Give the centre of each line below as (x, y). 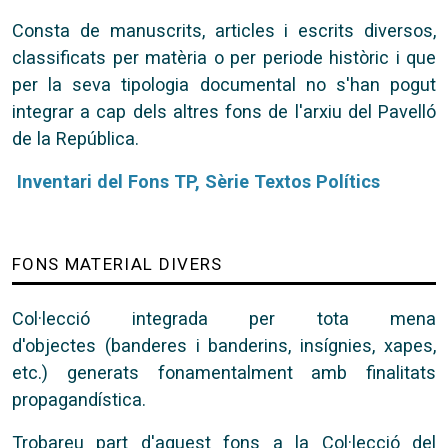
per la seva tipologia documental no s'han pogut (224, 84)
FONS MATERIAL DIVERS (117, 264)
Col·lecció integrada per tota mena (224, 318)
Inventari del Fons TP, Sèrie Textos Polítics (198, 181)
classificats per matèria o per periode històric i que (224, 57)
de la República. (75, 138)
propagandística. (79, 399)
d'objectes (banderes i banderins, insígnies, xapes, (224, 345)
